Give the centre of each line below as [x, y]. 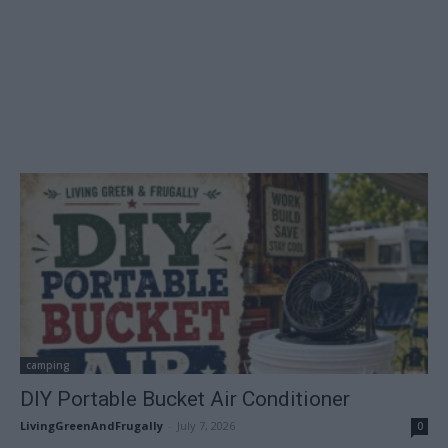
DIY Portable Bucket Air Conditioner [185, 399]
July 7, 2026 [206, 426]
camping [48, 365]
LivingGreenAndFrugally [91, 426]
